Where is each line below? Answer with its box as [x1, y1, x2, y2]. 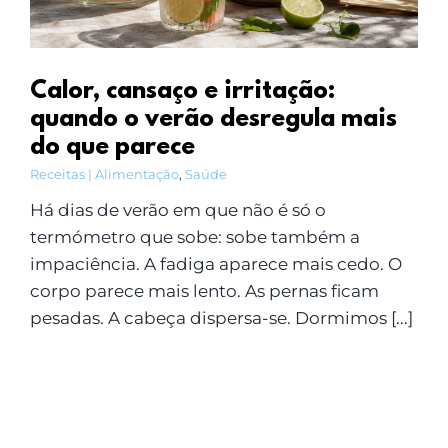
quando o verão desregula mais [29, 105, 397, 134]
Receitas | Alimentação [29, 165, 179, 182]
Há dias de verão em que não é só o [29, 199, 326, 220]
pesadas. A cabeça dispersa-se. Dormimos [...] [29, 307, 413, 328]
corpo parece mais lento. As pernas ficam [29, 280, 379, 301]
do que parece [29, 133, 195, 162]
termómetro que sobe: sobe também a [29, 226, 360, 247]
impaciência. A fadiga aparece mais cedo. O [29, 253, 402, 274]
